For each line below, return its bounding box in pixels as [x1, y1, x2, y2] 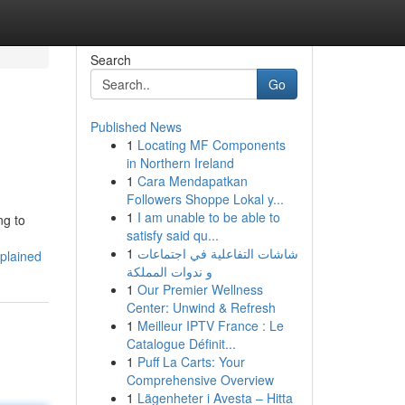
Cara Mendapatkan [137, 172, 248, 190]
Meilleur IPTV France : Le [137, 316, 284, 334]
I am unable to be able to [137, 208, 280, 226]
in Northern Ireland [126, 154, 234, 172]
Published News [89, 118, 182, 136]
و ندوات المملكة [126, 262, 212, 280]
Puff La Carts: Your [137, 353, 245, 371]
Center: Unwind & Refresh [126, 298, 276, 316]
